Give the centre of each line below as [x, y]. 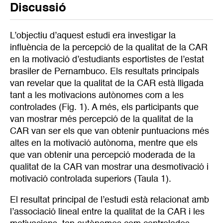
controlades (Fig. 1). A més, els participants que [104, 108]
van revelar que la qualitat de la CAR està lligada [107, 84]
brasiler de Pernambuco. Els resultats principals [105, 72]
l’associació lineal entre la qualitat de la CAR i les [107, 212]
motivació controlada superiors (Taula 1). [92, 179]
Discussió [38, 9]
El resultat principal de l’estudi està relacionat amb [110, 200]
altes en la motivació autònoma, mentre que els [104, 144]
